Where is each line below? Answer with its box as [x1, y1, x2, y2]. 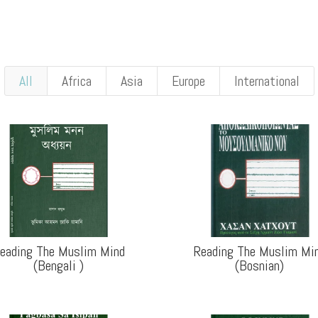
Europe [172, 71, 205, 90]
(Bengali [33, 256, 79, 275]
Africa [62, 71, 92, 90]
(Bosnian [235, 256, 280, 275]
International [234, 71, 300, 90]
